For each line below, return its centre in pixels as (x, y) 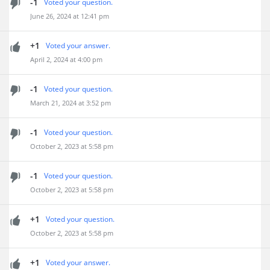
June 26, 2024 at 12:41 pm (70, 16)
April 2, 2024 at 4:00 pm (66, 59)
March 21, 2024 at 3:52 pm (71, 103)
